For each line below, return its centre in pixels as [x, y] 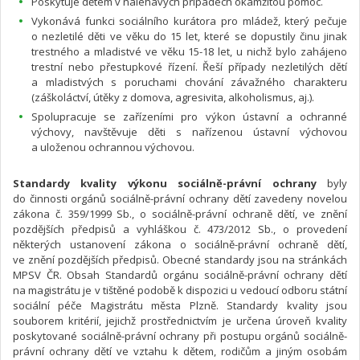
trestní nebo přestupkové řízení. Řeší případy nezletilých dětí [189, 66]
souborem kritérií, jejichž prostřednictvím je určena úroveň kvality [180, 320]
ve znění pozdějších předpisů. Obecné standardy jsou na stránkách [180, 259]
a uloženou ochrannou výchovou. [113, 147]
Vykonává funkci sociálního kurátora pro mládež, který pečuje [189, 20]
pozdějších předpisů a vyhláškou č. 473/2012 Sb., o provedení [180, 229]
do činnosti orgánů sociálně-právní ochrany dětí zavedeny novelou [180, 198]
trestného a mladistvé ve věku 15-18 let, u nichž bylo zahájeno [189, 51]
